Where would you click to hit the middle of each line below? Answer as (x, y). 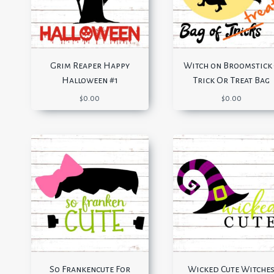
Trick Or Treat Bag (231, 80)
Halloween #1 (90, 80)
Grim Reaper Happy (90, 66)
